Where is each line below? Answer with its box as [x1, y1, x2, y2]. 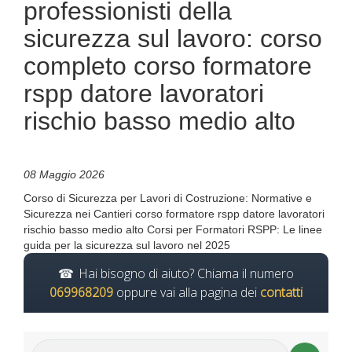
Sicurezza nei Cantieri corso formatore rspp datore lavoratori [24, 207, 324, 220]
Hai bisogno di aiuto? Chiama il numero [79, 265, 294, 282]
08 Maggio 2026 [24, 168, 104, 181]
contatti [260, 284, 302, 301]
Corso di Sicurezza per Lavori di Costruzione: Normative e [24, 192, 312, 204]
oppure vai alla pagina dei [113, 284, 260, 301]
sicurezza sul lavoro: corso [24, 24, 322, 53]
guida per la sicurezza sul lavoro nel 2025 [24, 239, 230, 251]
